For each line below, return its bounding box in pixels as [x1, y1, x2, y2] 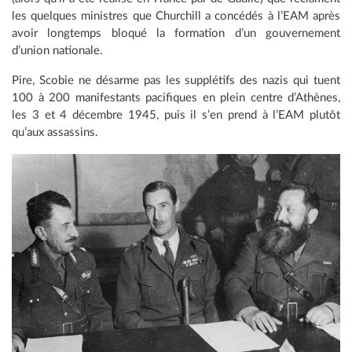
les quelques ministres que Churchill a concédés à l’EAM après [12, 9, 340, 22]
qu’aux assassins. [12, 126, 98, 138]
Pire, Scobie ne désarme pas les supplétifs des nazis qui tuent [12, 74, 340, 86]
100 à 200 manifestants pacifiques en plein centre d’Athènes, [12, 91, 340, 104]
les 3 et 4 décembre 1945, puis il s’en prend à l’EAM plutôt [12, 108, 340, 121]
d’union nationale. [12, 44, 103, 57]
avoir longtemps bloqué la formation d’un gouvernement [12, 27, 340, 39]
